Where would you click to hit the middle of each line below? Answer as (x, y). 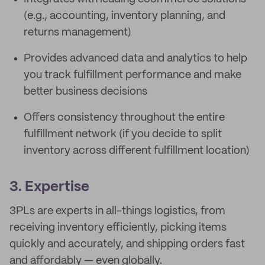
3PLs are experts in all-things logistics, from (117, 211)
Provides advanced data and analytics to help (135, 59)
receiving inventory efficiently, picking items (118, 228)
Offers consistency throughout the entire (124, 118)
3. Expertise (49, 187)
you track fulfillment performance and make (132, 75)
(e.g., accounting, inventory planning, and (125, 16)
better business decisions (85, 92)
